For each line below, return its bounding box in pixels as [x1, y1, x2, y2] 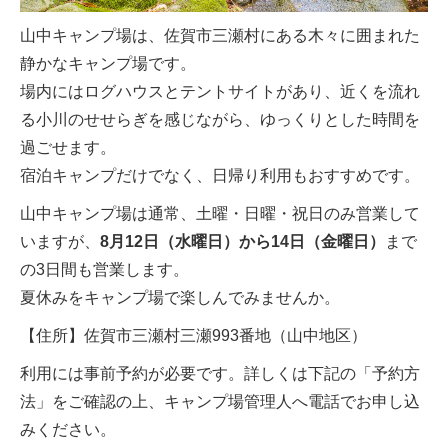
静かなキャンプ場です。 [20, 55, 196, 73]
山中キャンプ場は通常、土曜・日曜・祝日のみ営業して [20, 205, 420, 223]
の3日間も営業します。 [20, 261, 189, 279]
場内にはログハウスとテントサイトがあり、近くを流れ [20, 83, 420, 101]
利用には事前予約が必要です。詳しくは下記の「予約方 [20, 365, 420, 383]
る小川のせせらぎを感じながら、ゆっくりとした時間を [20, 111, 420, 129]
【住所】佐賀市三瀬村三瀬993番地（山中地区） [20, 327, 367, 345]
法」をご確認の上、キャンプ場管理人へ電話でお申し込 [20, 393, 420, 411]
